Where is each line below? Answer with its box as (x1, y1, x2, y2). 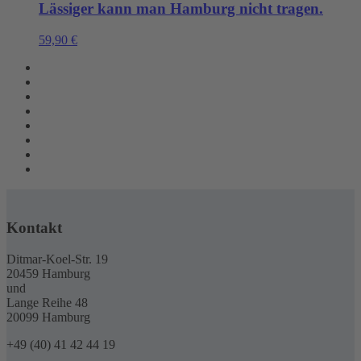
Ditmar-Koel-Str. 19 (6, 251, 108, 266)
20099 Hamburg (6, 309, 90, 324)
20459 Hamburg (6, 266, 90, 280)
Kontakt (6, 218, 62, 236)
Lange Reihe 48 (6, 295, 88, 309)
